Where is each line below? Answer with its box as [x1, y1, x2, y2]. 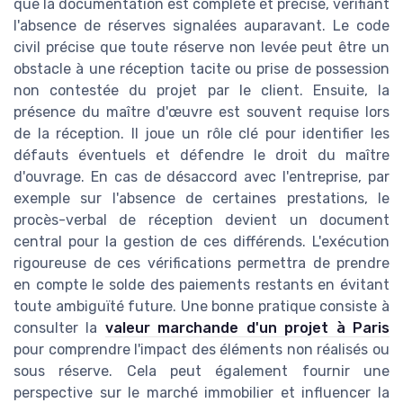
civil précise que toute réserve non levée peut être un [13, 39, 390, 57]
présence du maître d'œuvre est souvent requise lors [13, 103, 390, 121]
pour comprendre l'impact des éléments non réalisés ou [13, 341, 390, 359]
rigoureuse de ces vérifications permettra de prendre [13, 255, 390, 273]
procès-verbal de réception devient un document [13, 211, 390, 229]
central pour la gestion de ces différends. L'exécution [13, 233, 390, 251]
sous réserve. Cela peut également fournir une [13, 363, 390, 381]
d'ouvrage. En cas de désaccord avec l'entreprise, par [13, 168, 390, 186]
